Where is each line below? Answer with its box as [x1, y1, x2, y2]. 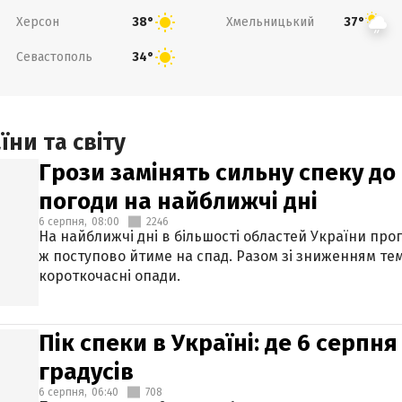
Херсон [15, 13, 59, 30]
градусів [39, 358, 134, 386]
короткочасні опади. [39, 267, 180, 284]
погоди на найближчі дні [39, 188, 318, 215]
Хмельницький [226, 13, 314, 30]
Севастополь [15, 48, 92, 65]
